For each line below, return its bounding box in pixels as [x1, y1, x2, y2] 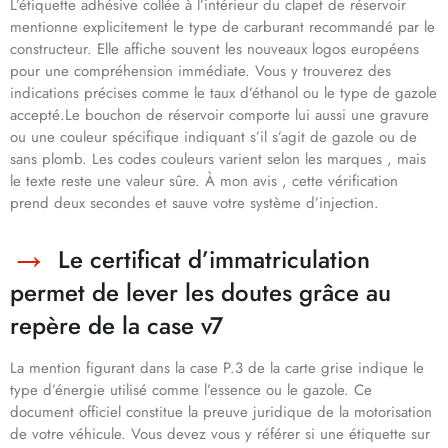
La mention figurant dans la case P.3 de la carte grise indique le [10, 357, 424, 380]
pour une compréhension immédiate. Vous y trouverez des [10, 60, 391, 83]
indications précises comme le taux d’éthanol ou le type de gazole [10, 82, 437, 105]
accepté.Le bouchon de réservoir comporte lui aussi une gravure [10, 104, 429, 127]
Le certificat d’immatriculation [58, 242, 370, 278]
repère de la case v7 [10, 308, 223, 344]
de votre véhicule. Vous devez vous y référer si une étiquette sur [10, 423, 430, 446]
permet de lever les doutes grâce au [10, 275, 391, 311]
